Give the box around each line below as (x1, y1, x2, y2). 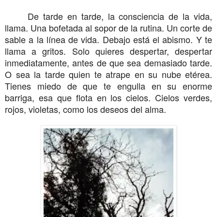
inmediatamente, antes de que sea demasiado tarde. (5, 56, 212, 69)
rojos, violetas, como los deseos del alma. (5, 102, 166, 115)
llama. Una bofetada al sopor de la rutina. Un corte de (5, 21, 212, 34)
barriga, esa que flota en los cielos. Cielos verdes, (5, 91, 212, 104)
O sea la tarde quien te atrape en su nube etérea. (5, 67, 212, 80)
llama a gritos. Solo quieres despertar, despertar (5, 44, 212, 57)
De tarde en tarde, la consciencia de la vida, (28, 9, 212, 22)
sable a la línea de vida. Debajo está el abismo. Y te (5, 32, 212, 46)
